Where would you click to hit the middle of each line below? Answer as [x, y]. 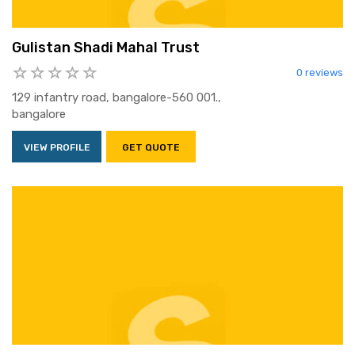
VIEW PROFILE [57, 148]
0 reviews [320, 73]
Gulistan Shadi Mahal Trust [106, 48]
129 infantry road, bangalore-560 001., [116, 98]
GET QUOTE [151, 148]
